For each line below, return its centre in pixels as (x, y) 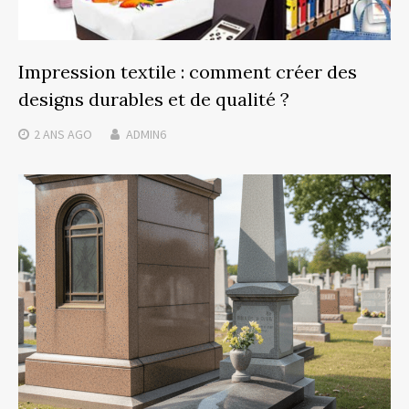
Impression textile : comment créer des (188, 71)
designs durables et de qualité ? (154, 99)
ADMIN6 (146, 134)
